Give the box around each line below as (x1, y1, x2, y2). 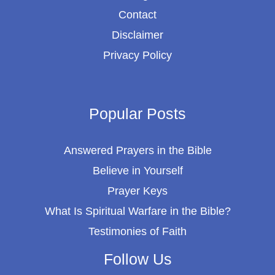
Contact (118, 8, 157, 21)
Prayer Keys (107, 185, 168, 198)
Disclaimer (112, 28, 163, 41)
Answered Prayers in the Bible (63, 144, 212, 157)
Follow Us (103, 250, 172, 268)
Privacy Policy (103, 48, 172, 61)
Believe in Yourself (92, 165, 183, 177)
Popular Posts (89, 105, 186, 123)
